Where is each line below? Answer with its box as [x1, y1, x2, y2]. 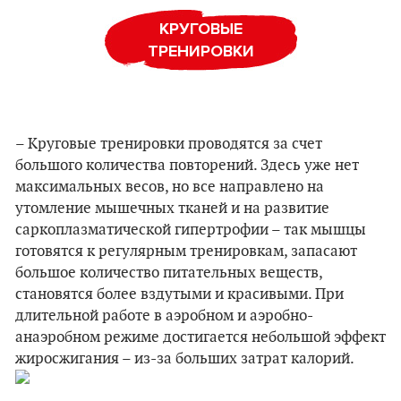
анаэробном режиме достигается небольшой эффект [15, 328, 386, 346]
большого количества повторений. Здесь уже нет [15, 157, 359, 175]
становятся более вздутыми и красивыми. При [15, 286, 344, 303]
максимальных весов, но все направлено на [15, 178, 324, 196]
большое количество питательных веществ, [15, 264, 322, 282]
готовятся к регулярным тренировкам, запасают [15, 243, 357, 260]
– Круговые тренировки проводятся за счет [15, 135, 322, 153]
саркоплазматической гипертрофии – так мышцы [15, 221, 366, 239]
